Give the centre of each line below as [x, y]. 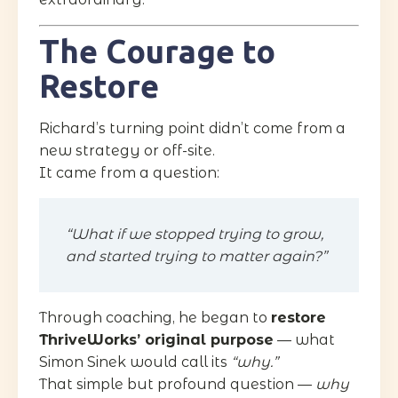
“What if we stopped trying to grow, [195, 234]
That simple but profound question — [177, 384]
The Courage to [157, 51]
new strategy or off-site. [127, 150]
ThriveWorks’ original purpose [156, 339]
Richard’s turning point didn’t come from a [192, 128]
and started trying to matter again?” [196, 256]
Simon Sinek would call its [135, 362]
